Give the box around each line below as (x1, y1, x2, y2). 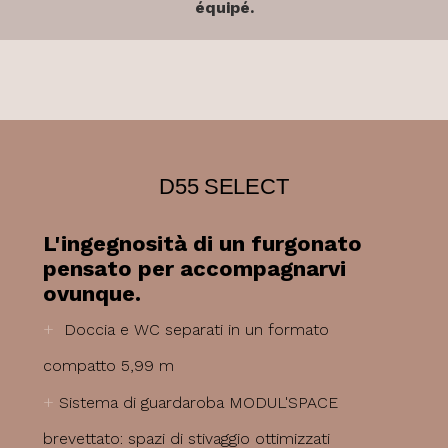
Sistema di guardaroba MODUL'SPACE (58, 392, 338, 412)
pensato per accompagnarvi (42, 255, 346, 281)
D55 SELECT (158, 173, 290, 199)
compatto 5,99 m (42, 355, 174, 375)
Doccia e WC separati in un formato (58, 319, 329, 339)
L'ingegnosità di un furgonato (42, 230, 362, 256)
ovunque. (42, 280, 141, 306)
